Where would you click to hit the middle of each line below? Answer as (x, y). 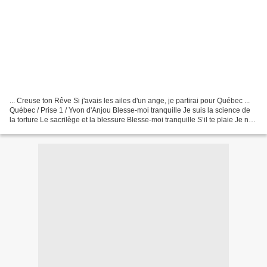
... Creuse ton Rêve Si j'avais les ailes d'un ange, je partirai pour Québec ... (130, 100)
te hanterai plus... (37, 129)
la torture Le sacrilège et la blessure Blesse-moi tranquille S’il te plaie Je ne (131, 119)
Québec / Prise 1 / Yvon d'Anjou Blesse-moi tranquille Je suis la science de (130, 110)
